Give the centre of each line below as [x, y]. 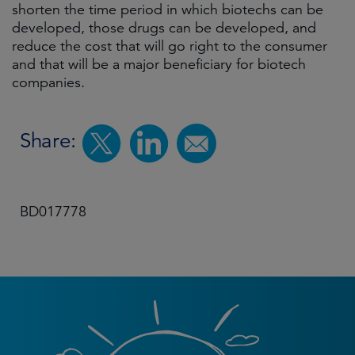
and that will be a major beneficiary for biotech [159, 65]
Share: [48, 141]
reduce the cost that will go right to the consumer [170, 46]
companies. [48, 83]
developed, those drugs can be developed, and [164, 28]
